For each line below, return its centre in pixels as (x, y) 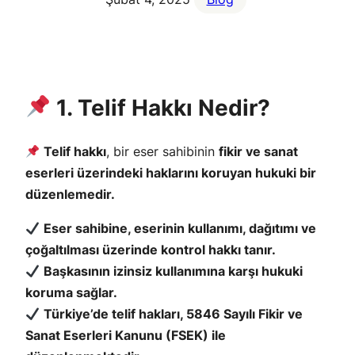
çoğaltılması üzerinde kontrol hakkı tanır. (151, 249)
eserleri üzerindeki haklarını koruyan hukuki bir (171, 172)
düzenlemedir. (70, 194)
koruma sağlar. (71, 292)
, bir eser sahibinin (163, 151)
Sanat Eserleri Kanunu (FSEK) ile (126, 335)
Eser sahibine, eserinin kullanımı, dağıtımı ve (180, 228)
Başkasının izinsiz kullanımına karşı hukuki (174, 271)
